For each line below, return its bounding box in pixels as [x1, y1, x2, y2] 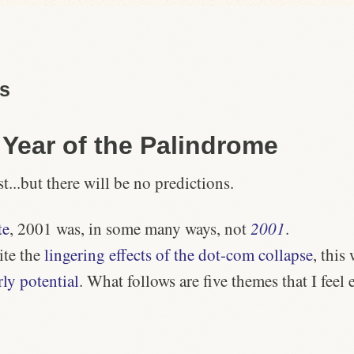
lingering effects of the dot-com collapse [43, 243, 313, 266]
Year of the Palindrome [2, 130, 278, 160]
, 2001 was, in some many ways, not [9, 217, 250, 240]
